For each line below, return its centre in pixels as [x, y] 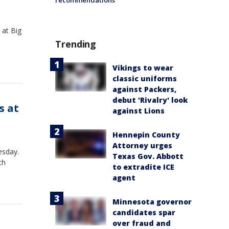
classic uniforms [145, 79]
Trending [76, 44]
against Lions [139, 111]
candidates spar [144, 213]
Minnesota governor [152, 202]
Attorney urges [142, 146]
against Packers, [144, 89]
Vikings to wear [143, 68]
